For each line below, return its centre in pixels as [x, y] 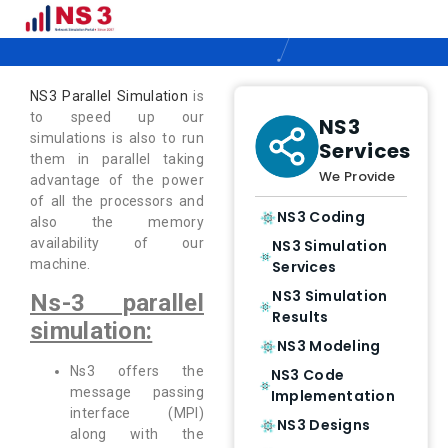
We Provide [357, 176]
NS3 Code [307, 375]
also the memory [117, 222]
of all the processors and [117, 201]
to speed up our [117, 117]
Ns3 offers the [137, 371]
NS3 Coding [321, 217]
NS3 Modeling [329, 346]
